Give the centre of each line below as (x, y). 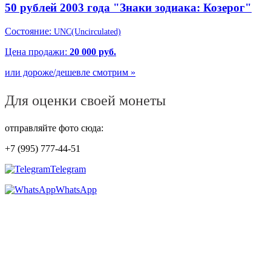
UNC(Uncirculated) (87, 31)
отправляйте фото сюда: (54, 128)
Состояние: (29, 31)
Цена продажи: (37, 51)
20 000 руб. (93, 51)
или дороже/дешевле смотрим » (70, 72)
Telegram (68, 169)
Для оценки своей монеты (85, 100)
